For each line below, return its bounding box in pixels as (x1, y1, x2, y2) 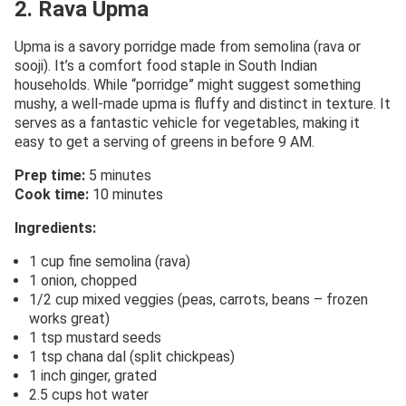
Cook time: (14, 185, 89, 203)
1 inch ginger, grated (29, 366, 157, 384)
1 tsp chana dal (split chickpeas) (29, 347, 235, 365)
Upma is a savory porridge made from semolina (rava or (14, 37, 361, 55)
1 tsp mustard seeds (29, 328, 161, 346)
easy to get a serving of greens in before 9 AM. (14, 132, 314, 150)
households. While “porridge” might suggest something (14, 75, 361, 93)
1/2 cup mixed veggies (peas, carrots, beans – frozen (29, 290, 368, 308)
